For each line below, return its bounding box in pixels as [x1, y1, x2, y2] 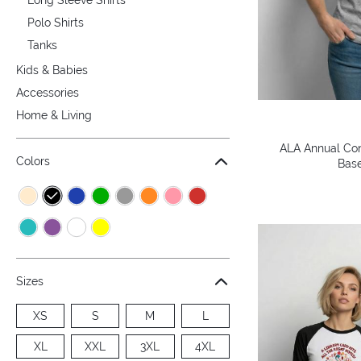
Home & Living [16, 109, 92, 122]
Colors [16, 155, 50, 168]
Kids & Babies [16, 64, 88, 77]
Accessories [16, 86, 79, 100]
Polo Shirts [27, 15, 84, 29]
